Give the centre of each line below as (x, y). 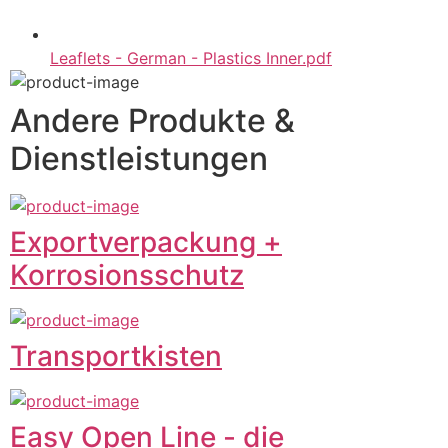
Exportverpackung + (146, 242)
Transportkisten (116, 356)
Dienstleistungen (139, 159)
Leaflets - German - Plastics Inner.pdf (191, 58)
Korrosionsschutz (127, 275)
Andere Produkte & (152, 121)
